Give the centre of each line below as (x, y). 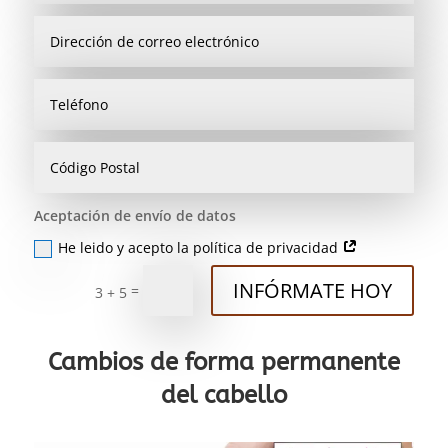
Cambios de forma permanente (223, 362)
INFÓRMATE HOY (313, 290)
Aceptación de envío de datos (134, 216)
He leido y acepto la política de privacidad (199, 247)
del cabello (223, 395)
